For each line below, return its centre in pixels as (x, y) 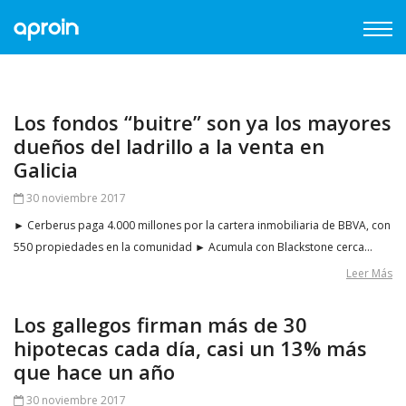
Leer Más (369, 273)
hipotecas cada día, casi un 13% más (190, 348)
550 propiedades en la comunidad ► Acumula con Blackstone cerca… (193, 247)
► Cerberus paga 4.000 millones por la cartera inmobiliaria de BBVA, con (202, 225)
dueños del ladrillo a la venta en (169, 146)
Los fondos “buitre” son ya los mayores (203, 122)
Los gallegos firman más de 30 (160, 324)
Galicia (46, 169)
